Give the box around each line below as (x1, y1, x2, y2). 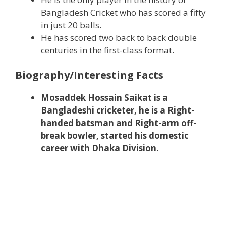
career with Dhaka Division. (41, 142, 159, 154)
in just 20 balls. (41, 19, 101, 31)
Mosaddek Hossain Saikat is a (41, 92, 168, 103)
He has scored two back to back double (41, 31, 197, 43)
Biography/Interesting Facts (15, 68, 163, 82)
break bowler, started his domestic (41, 130, 189, 141)
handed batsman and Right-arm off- (41, 117, 196, 129)
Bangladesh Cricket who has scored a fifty (41, 6, 206, 18)
